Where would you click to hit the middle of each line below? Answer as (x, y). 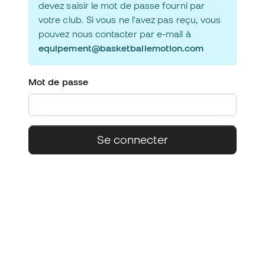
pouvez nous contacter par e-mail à (115, 34)
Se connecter (132, 140)
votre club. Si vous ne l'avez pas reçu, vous (130, 20)
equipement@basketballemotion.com (121, 48)
